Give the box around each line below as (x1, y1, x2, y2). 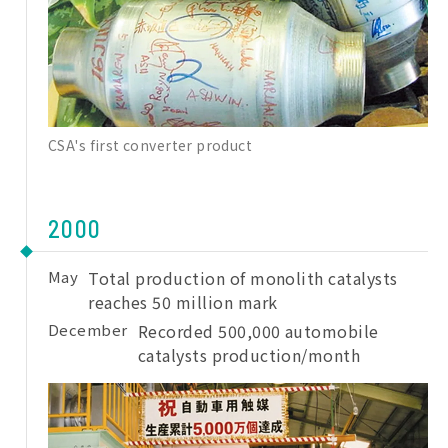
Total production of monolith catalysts (88, 266, 398, 291)
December (48, 319, 128, 341)
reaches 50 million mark (88, 290, 278, 315)
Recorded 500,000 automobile (137, 319, 379, 344)
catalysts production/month (137, 343, 361, 368)
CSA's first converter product (48, 135, 253, 156)
